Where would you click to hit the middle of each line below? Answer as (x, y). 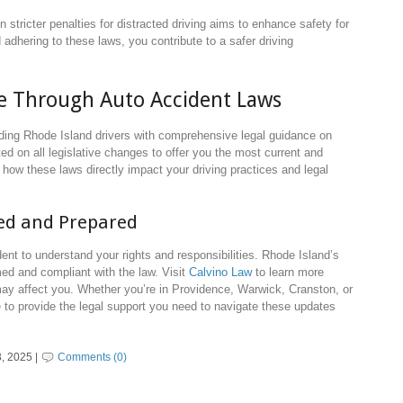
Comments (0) (92, 358)
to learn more (288, 272)
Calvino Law (220, 272)
